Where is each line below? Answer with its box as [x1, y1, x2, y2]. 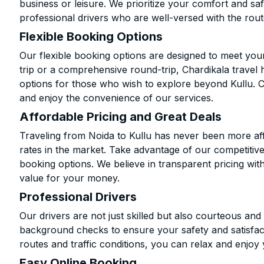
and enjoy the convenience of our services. [19, 92, 214, 104]
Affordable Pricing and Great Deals [19, 110, 222, 124]
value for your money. [19, 172, 120, 184]
